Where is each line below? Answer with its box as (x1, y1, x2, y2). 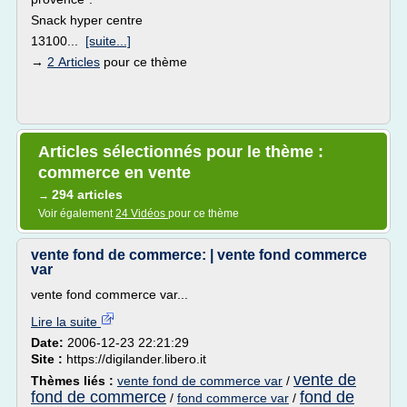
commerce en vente (38, 164, 191, 182)
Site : (31, 352, 66, 366)
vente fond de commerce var (117, 373, 283, 388)
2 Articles (47, 55, 100, 69)
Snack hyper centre (31, 13, 143, 27)
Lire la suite (31, 314, 101, 329)
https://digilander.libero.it (66, 352, 206, 366)
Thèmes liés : (31, 373, 117, 388)
